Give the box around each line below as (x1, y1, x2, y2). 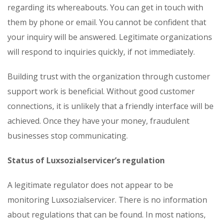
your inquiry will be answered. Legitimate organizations (7, 31, 212, 42)
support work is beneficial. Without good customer (7, 85, 195, 97)
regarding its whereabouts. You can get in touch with (7, 1, 203, 13)
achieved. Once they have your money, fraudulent (7, 115, 189, 126)
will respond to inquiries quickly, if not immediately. (7, 46, 195, 57)
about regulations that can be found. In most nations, (7, 209, 206, 220)
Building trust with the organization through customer (7, 71, 210, 82)
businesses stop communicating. (7, 130, 128, 141)
